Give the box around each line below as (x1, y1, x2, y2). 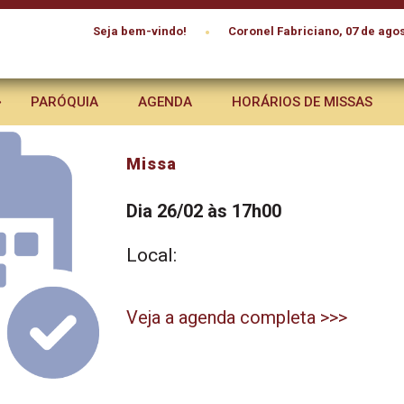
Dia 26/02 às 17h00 (126, 200, 281, 222)
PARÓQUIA (31, 94, 98, 110)
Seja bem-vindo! (93, 24, 187, 38)
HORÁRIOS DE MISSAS (232, 94, 372, 110)
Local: (126, 244, 177, 266)
